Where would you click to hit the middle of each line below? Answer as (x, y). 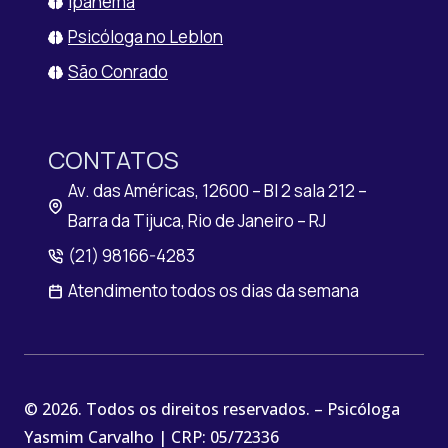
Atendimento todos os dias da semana (213, 290)
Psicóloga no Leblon (145, 36)
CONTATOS (113, 159)
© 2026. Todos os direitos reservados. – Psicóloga (212, 409)
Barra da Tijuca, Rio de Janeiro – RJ (197, 220)
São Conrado (118, 71)
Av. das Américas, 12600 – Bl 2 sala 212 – (217, 190)
